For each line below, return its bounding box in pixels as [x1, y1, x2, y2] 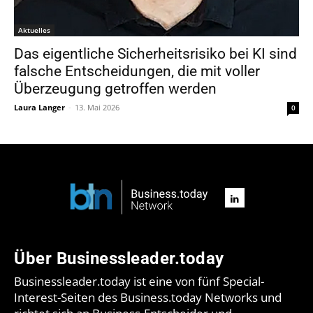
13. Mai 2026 [75, 101, 119, 112]
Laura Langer [14, 101, 65, 112]
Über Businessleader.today [14, 248, 224, 268]
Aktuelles [18, 24, 50, 35]
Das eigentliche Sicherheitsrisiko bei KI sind [14, 45, 297, 62]
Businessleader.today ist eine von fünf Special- [14, 272, 264, 289]
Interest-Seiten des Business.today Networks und [14, 289, 282, 305]
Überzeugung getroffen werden [14, 80, 217, 97]
